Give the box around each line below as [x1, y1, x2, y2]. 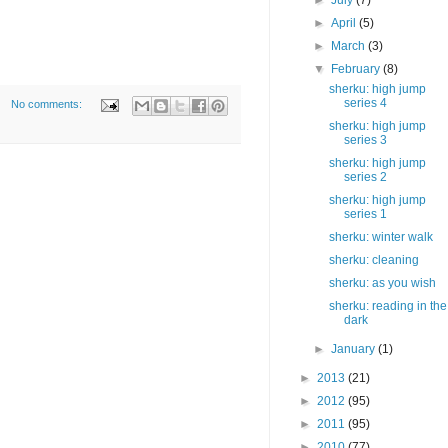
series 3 [343, 133, 387, 148]
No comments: [10, 98, 85, 111]
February [331, 62, 384, 77]
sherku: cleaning [328, 253, 419, 268]
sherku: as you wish [328, 276, 436, 291]
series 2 [343, 170, 387, 185]
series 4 [343, 96, 387, 111]
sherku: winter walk [328, 230, 433, 245]
